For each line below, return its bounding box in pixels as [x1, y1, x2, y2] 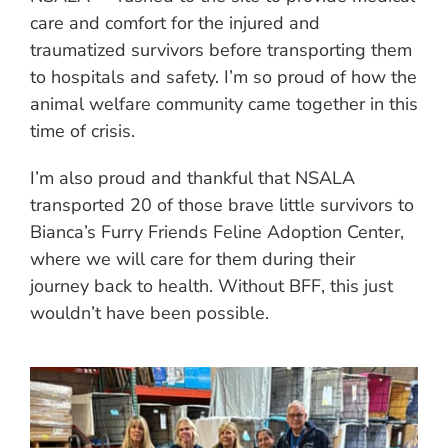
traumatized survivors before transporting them [30, 38, 412, 62]
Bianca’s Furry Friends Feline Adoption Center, [30, 220, 404, 244]
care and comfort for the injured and [30, 11, 320, 35]
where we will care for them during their [30, 247, 355, 271]
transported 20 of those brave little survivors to [30, 193, 414, 217]
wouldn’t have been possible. [30, 301, 269, 325]
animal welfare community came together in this [30, 92, 418, 116]
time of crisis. [30, 119, 135, 143]
